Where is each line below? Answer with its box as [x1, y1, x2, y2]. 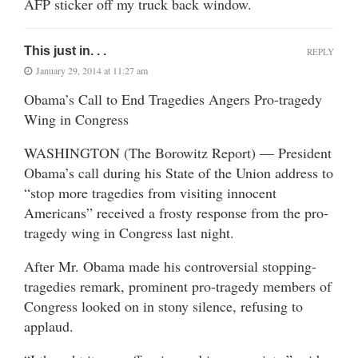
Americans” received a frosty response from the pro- [24, 202, 328, 222]
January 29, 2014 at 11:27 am [36, 63, 148, 77]
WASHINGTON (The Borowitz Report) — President [24, 142, 332, 162]
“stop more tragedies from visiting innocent [24, 182, 276, 202]
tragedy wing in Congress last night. [24, 222, 234, 242]
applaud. [24, 316, 74, 336]
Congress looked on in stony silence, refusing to [24, 296, 303, 316]
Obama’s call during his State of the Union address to [24, 162, 333, 182]
